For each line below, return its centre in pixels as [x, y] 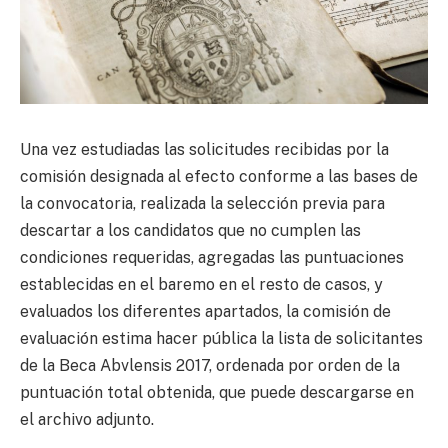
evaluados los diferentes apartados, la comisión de [205, 311]
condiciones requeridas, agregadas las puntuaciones [212, 257]
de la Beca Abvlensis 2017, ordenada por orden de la [210, 365]
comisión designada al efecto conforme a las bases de [219, 176]
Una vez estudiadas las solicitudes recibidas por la [204, 149]
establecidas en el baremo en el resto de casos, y [201, 284]
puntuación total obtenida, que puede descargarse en [217, 392]
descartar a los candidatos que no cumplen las [190, 230]
